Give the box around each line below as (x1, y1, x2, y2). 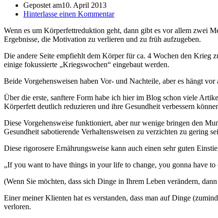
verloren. (4, 202, 31, 211)
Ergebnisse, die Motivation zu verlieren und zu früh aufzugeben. (4, 35, 201, 43)
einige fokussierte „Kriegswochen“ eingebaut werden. (4, 60, 169, 69)
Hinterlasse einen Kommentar (23, 9, 114, 18)
